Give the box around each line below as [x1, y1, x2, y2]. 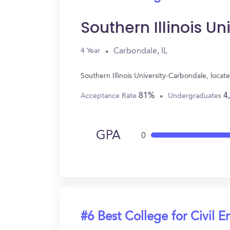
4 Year [81, 47, 100, 54]
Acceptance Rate [81, 92, 139, 100]
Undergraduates [168, 92, 223, 100]
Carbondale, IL [113, 47, 167, 55]
